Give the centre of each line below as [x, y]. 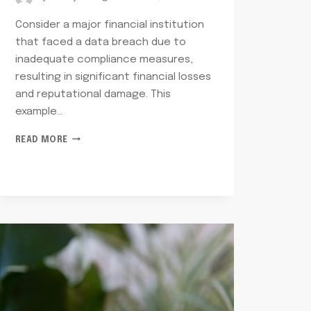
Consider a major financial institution [109, 25]
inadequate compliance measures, [104, 59]
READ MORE [42, 140]
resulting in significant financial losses [113, 77]
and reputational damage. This [93, 94]
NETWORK [90, 137]
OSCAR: [85, 193]
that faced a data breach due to [100, 42]
